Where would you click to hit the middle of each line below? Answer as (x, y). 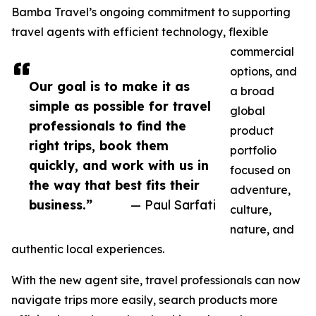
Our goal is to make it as (109, 86)
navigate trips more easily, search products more (145, 300)
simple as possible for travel (120, 106)
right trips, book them (99, 146)
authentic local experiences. (88, 249)
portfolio (253, 151)
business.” (61, 205)
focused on (260, 170)
